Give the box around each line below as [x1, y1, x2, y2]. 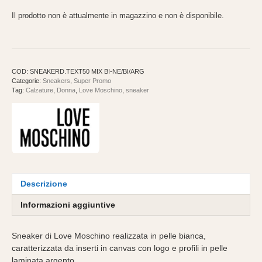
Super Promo [74, 77, 111, 85]
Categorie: [12, 77, 43, 85]
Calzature [26, 87, 53, 94]
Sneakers [43, 77, 70, 85]
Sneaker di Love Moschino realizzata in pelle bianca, [12, 230, 206, 240]
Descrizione [20, 179, 67, 189]
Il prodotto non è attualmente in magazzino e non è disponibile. [12, 11, 224, 20]
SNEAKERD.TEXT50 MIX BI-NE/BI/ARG [30, 68, 144, 75]
